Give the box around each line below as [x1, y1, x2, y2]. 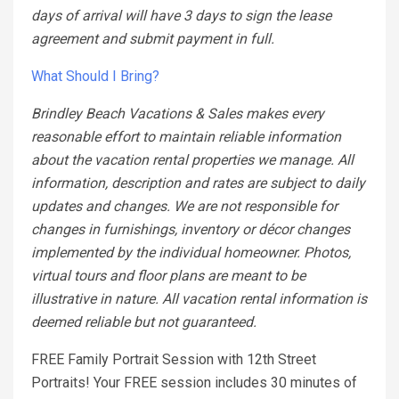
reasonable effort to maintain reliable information [31, 128, 341, 146]
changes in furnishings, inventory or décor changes [31, 221, 350, 239]
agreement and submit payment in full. [31, 30, 274, 48]
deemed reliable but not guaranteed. [31, 313, 256, 331]
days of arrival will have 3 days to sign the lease [31, 7, 331, 25]
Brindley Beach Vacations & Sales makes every [31, 105, 324, 123]
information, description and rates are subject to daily [31, 175, 365, 192]
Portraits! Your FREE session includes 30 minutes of [31, 374, 357, 392]
